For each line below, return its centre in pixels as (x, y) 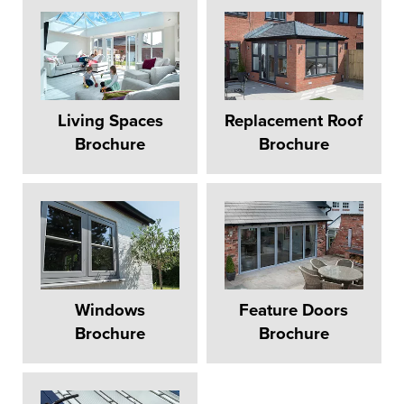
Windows (110, 311)
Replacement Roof (294, 121)
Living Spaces (110, 121)
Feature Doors (294, 311)
